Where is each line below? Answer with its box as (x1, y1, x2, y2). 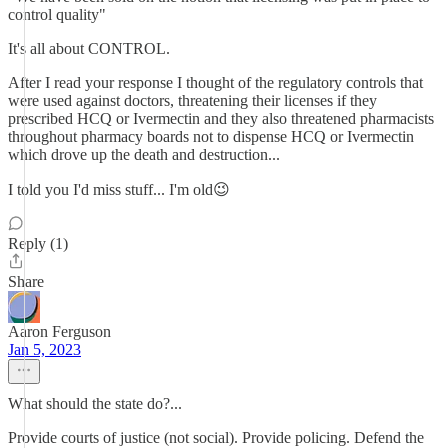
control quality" (8, 6, 106, 23)
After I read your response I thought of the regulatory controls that (8, 74, 423, 91)
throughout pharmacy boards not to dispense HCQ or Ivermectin (8, 128, 414, 145)
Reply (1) (8, 235, 68, 252)
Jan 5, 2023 (8, 341, 81, 358)
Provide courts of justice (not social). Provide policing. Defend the (8, 429, 424, 446)
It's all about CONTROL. (8, 40, 170, 57)
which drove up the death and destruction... (8, 146, 280, 163)
